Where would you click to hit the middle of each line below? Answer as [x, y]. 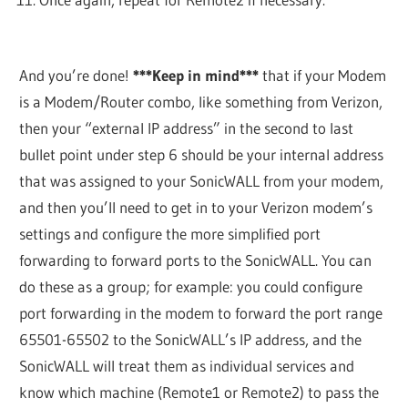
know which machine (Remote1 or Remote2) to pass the [199, 393]
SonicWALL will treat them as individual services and [187, 366]
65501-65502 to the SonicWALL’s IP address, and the [191, 340]
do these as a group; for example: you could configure [191, 287]
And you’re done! [76, 76]
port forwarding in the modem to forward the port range [201, 313]
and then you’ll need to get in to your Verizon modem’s [196, 208]
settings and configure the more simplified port [170, 234]
